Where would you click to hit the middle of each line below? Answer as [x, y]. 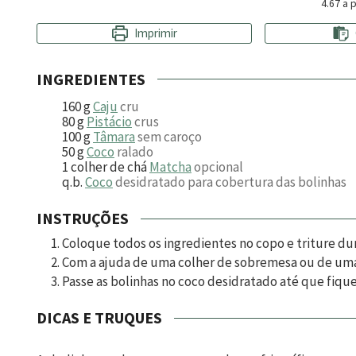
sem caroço [170, 137]
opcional [219, 167]
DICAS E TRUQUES [99, 318]
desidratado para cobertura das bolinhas [231, 182]
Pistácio [109, 122]
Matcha [170, 167]
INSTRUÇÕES [83, 219]
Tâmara [114, 137]
